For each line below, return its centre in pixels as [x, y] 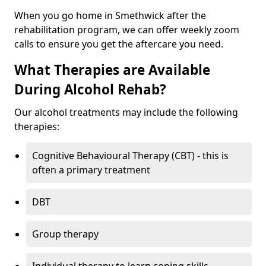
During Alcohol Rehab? [90, 89]
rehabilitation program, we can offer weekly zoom [127, 30]
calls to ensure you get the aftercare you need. [119, 44]
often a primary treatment [91, 170]
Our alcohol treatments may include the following [126, 112]
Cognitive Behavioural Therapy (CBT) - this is [130, 156]
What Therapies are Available [112, 70]
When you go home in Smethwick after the [110, 15]
